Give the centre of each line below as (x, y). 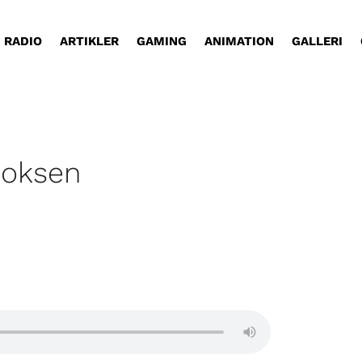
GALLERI (318, 41)
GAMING (162, 41)
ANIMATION (240, 41)
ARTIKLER (90, 41)
